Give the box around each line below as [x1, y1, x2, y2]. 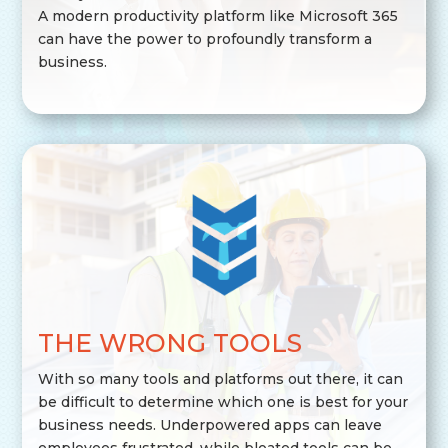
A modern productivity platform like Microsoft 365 [38, 7, 399, 26]
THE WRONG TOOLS [38, 327, 303, 358]
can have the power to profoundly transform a [38, 30, 373, 49]
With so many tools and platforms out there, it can [38, 369, 404, 388]
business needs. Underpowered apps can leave [38, 415, 383, 434]
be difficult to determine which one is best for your [38, 392, 409, 411]
